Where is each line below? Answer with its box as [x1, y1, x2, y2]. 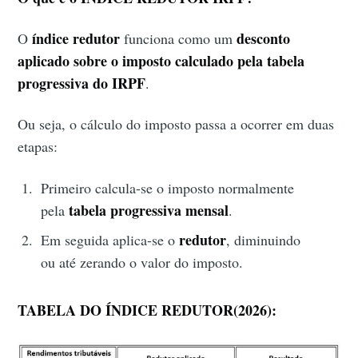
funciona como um [120, 29, 237, 49]
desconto [237, 28, 291, 50]
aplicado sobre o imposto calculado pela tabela [18, 50, 305, 72]
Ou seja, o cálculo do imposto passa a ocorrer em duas [18, 114, 335, 134]
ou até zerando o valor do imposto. [41, 252, 244, 272]
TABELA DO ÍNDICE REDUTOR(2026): [18, 299, 277, 320]
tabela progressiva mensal [69, 199, 229, 221]
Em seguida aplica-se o [41, 229, 180, 249]
